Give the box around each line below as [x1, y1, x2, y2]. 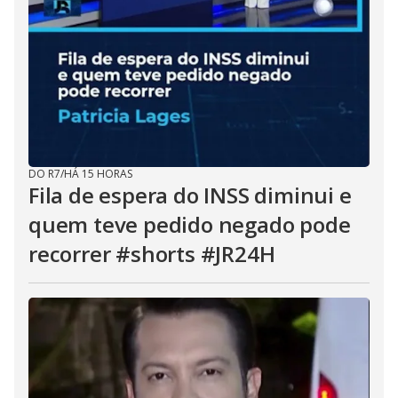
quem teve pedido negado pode [28, 210, 351, 239]
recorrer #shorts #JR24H [28, 239, 275, 268]
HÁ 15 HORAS [64, 166, 132, 181]
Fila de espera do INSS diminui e [28, 180, 352, 210]
